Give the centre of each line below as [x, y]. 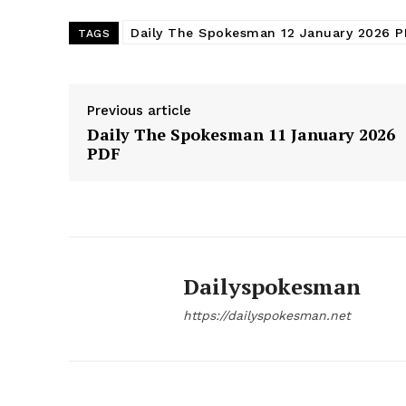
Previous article [139, 111]
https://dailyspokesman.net [267, 316]
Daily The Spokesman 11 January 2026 [241, 135]
